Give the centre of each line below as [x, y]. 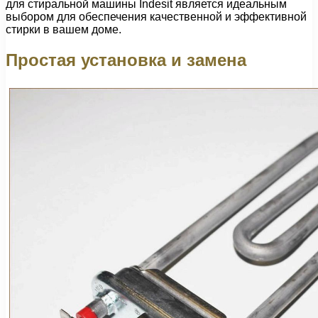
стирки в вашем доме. [64, 29]
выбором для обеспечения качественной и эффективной [156, 16]
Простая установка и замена [126, 60]
